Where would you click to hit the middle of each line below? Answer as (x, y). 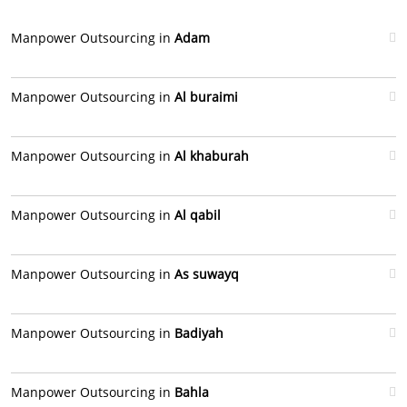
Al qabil (198, 215)
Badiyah (199, 333)
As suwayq (207, 274)
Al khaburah (212, 156)
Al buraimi (206, 97)
